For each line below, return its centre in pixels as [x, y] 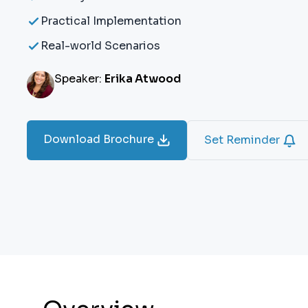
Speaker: [79, 79]
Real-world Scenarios [100, 46]
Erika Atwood [143, 79]
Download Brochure [100, 139]
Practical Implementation [111, 21]
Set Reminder [243, 140]
